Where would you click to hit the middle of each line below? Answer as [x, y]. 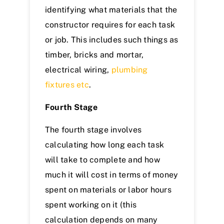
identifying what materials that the [111, 10]
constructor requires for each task [110, 25]
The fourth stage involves [93, 130]
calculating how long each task [105, 145]
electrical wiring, [78, 70]
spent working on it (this [91, 205]
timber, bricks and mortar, [94, 55]
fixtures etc [67, 85]
